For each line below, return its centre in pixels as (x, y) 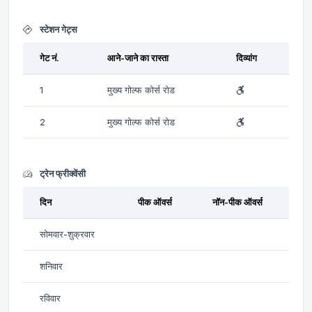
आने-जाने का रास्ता (138, 57)
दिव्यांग (247, 57)
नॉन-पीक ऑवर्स (237, 202)
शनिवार (51, 266)
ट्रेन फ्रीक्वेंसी (62, 173)
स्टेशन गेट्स (57, 29)
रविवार (50, 298)
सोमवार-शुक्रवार (67, 234)
